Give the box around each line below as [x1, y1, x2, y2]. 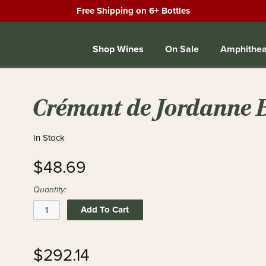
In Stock [33, 132, 65, 143]
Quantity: [33, 185, 67, 195]
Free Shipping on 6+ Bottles [76, 4, 190, 17]
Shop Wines [93, 42, 144, 56]
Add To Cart [81, 203, 129, 216]
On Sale [165, 42, 199, 56]
